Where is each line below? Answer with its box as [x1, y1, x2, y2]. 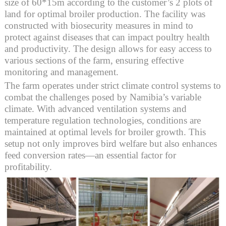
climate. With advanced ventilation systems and [4, 103, 187, 114]
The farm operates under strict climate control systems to [4, 80, 221, 91]
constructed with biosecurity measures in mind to [4, 20, 193, 31]
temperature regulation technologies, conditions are [4, 115, 201, 126]
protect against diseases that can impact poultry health [4, 32, 210, 42]
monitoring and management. [4, 67, 119, 77]
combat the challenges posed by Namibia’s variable [4, 92, 201, 102]
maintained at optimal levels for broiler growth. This [4, 127, 206, 137]
